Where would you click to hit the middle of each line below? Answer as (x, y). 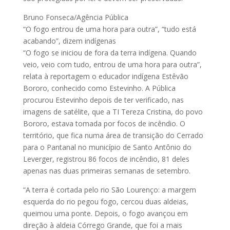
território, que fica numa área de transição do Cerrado (113, 135)
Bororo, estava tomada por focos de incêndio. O (104, 123)
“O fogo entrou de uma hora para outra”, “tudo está (109, 29)
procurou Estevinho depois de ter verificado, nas (103, 100)
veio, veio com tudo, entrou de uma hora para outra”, (112, 64)
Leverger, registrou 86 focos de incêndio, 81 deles (106, 159)
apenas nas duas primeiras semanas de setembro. (107, 170)
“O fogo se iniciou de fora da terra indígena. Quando (110, 52)
